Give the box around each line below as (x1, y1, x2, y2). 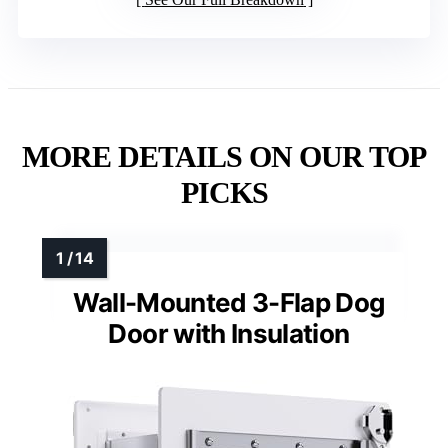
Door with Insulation (108, 318, 350, 350)
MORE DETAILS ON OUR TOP (22, 140, 426, 174)
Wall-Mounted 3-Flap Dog (73, 287, 385, 319)
